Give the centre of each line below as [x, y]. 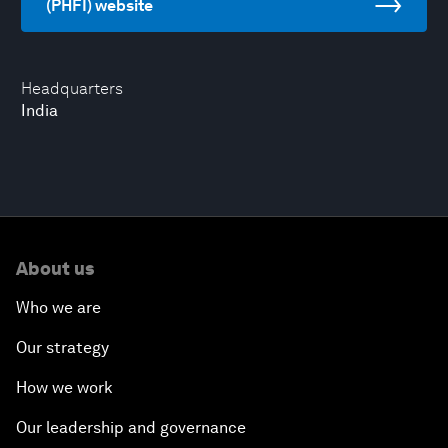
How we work [64, 387]
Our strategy [62, 347]
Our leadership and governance [131, 427]
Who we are [58, 307]
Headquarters [72, 88]
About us [55, 268]
